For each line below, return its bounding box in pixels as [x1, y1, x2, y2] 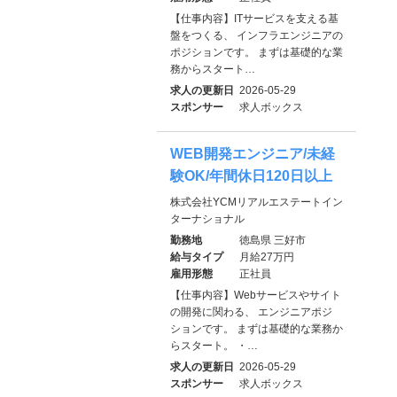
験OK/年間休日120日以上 [170, 168, 332, 184]
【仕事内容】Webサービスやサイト [170, 289, 341, 302]
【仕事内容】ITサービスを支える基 [170, 12, 339, 26]
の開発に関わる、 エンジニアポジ [170, 306, 332, 319]
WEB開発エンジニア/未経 [170, 146, 335, 162]
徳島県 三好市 [239, 234, 306, 247]
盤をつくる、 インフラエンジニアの [170, 29, 343, 43]
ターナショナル [170, 213, 245, 226]
